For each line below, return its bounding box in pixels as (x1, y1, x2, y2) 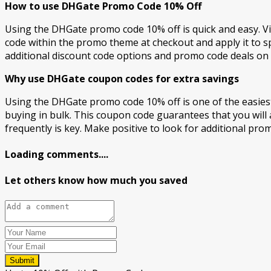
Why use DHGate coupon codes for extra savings (5, 71, 239, 85)
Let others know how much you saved (5, 174, 188, 188)
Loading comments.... (5, 148, 108, 162)
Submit (10, 255, 34, 265)
